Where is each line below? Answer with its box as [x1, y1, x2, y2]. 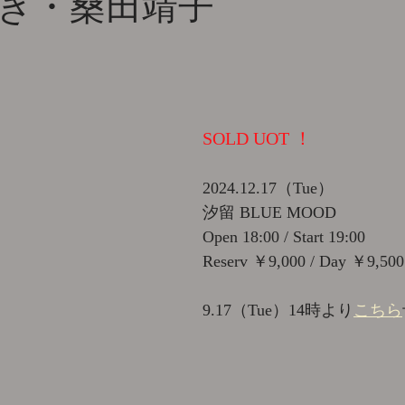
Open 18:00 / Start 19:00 [202, 228, 365, 246]
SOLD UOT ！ [202, 128, 312, 148]
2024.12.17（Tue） [202, 179, 334, 197]
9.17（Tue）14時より [202, 301, 353, 319]
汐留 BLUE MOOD [202, 203, 336, 221]
